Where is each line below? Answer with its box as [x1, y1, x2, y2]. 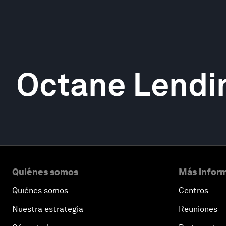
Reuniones [179, 204, 217, 214]
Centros [179, 186, 208, 195]
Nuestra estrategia [12, 204, 83, 214]
